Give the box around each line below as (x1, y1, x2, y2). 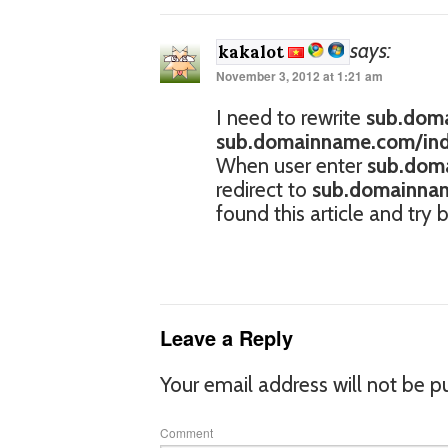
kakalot (218, 41, 288, 63)
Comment (160, 424, 213, 441)
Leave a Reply (160, 323, 293, 352)
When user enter (216, 153, 367, 178)
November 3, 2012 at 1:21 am (216, 67, 383, 85)
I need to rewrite (216, 105, 366, 130)
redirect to (216, 177, 312, 202)
